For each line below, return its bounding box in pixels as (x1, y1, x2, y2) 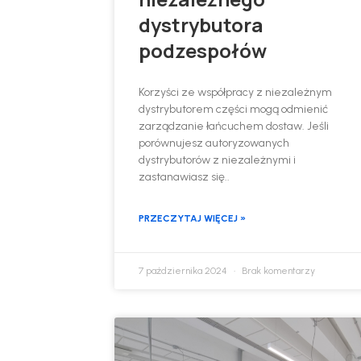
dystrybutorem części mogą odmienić (139, 102, 329, 116)
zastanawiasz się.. (139, 169, 230, 184)
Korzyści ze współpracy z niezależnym (139, 85, 333, 99)
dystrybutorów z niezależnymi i (139, 152, 297, 167)
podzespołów (139, 36, 268, 64)
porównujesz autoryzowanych (139, 135, 290, 150)
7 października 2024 (139, 264, 230, 276)
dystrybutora (139, 10, 264, 38)
